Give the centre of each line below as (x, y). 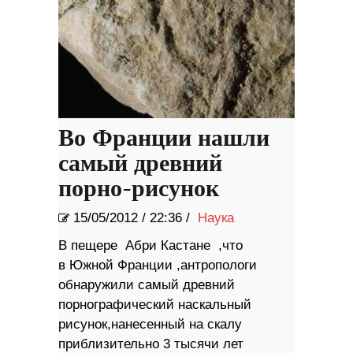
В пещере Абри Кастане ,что (150, 246)
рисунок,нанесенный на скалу (150, 325)
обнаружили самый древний (147, 285)
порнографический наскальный (155, 305)
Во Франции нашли (164, 139)
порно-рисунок (139, 190)
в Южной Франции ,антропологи (158, 266)
